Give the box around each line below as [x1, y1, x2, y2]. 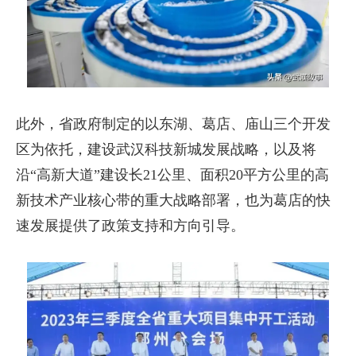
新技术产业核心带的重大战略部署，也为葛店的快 [16, 192, 331, 208]
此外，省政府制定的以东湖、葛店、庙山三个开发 [16, 115, 331, 132]
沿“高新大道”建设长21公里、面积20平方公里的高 [16, 166, 329, 183]
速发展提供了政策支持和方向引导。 [16, 217, 245, 234]
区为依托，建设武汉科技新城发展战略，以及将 [16, 141, 316, 157]
